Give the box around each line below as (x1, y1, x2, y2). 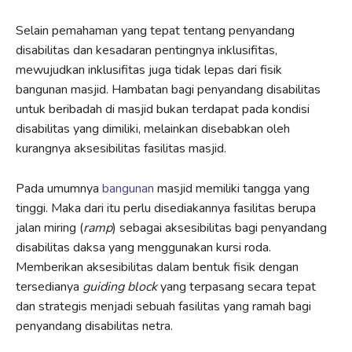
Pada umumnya (16, 179, 99, 197)
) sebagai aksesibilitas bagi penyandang (112, 218, 327, 236)
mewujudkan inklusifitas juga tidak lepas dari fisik (16, 60, 282, 79)
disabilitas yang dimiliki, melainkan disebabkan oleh (16, 119, 290, 137)
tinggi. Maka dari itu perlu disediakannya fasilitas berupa (16, 199, 316, 217)
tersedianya (16, 277, 82, 295)
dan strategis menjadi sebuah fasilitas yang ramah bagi (16, 297, 311, 315)
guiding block (82, 277, 157, 295)
